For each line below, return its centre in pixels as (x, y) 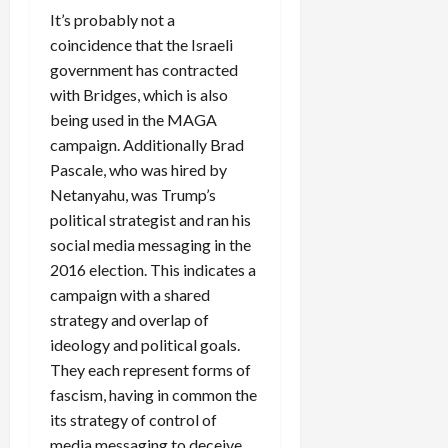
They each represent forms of (150, 369)
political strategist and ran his (150, 219)
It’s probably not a (112, 19)
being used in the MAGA (133, 119)
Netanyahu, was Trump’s (133, 194)
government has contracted (144, 69)
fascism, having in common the (153, 394)
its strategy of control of (133, 419)
